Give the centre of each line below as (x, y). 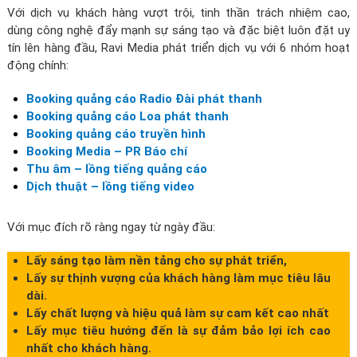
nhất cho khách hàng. (88, 348)
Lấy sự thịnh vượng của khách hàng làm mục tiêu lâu (178, 278)
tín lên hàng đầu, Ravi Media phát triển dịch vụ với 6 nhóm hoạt (178, 48)
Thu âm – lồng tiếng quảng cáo (116, 169)
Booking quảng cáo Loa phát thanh (127, 117)
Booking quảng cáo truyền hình (116, 134)
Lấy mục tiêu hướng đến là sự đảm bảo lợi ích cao (178, 330)
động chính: (37, 66)
